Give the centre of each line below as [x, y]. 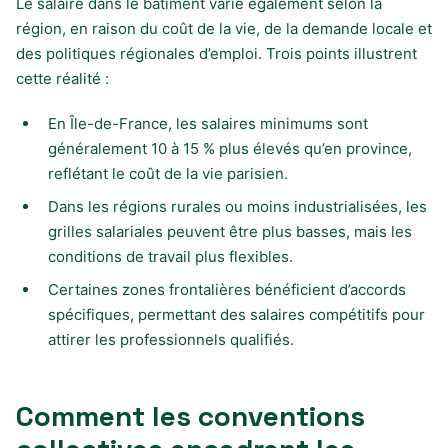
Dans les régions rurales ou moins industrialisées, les [237, 206]
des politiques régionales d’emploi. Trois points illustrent [216, 53]
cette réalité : [62, 78]
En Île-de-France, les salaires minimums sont [208, 123]
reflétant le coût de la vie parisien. [168, 173]
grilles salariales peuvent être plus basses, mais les [230, 231]
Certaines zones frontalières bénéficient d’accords [227, 289]
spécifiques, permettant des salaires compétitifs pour [236, 314]
